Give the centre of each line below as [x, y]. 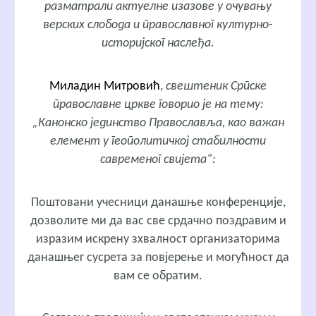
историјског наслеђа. [158, 44]
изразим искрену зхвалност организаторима [158, 239]
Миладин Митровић [105, 86]
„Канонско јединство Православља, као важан [158, 123]
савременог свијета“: [158, 159]
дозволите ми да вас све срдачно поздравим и [158, 221]
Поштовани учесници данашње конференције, [158, 202]
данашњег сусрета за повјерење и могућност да [158, 257]
